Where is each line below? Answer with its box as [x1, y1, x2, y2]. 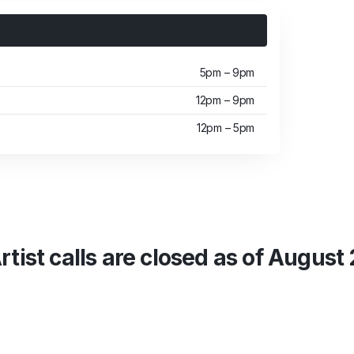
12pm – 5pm [197, 121, 254, 135]
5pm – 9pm [199, 66, 254, 80]
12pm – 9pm [196, 93, 254, 107]
